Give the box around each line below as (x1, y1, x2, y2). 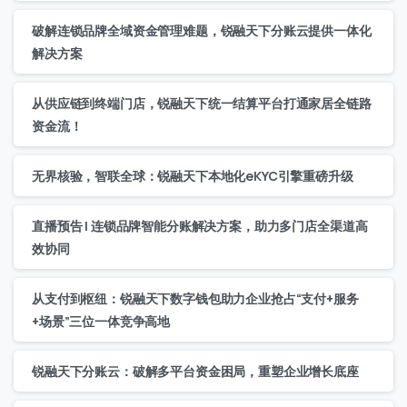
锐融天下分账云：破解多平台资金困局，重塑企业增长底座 (32, 362, 359, 380)
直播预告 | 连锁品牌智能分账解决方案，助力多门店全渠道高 (32, 216, 368, 234)
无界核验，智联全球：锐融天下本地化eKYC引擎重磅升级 (32, 166, 353, 184)
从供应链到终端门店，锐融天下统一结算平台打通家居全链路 (32, 94, 372, 112)
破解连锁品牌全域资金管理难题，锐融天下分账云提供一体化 (32, 21, 372, 39)
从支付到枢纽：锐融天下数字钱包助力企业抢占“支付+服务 (32, 289, 359, 307)
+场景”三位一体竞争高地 (32, 312, 171, 330)
